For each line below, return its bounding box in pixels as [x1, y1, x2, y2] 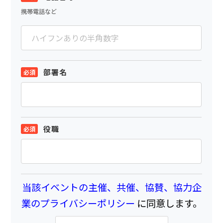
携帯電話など [21, 6, 57, 15]
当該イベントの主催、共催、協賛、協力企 [21, 180, 202, 194]
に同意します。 [134, 196, 202, 210]
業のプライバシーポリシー [21, 196, 135, 210]
